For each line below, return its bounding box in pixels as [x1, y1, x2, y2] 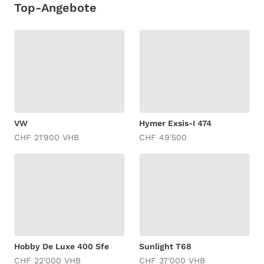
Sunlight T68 [139, 242, 192, 251]
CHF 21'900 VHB [14, 132, 79, 142]
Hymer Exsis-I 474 [139, 118, 212, 128]
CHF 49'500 [139, 132, 187, 142]
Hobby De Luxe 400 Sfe [14, 242, 109, 251]
